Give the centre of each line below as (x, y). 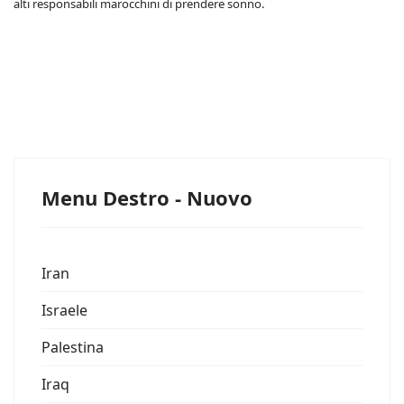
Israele (64, 310)
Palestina (73, 347)
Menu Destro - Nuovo (147, 197)
